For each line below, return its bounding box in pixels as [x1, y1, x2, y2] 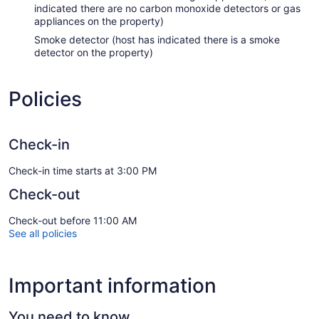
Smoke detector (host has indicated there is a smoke [34, 33, 280, 46]
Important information [9, 273, 216, 298]
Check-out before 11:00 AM [9, 214, 137, 227]
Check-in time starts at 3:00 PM [9, 164, 157, 177]
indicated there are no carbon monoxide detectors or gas [34, 2, 300, 15]
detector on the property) [34, 46, 153, 59]
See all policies [9, 227, 77, 240]
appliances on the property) [34, 15, 164, 28]
